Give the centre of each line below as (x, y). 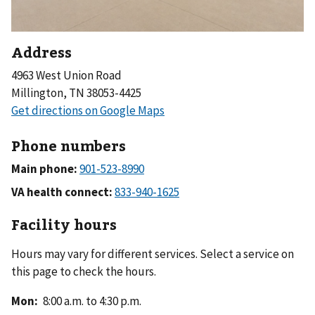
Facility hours (64, 224)
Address (41, 52)
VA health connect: (63, 192)
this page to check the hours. (84, 272)
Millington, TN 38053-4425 (76, 93)
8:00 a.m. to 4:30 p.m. (92, 301)
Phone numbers (69, 146)
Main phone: (45, 169)
